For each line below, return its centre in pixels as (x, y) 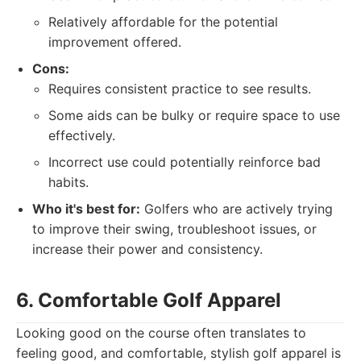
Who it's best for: (86, 209)
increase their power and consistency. (147, 249)
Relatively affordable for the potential (163, 22)
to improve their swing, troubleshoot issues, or (174, 229)
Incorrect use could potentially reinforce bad (185, 162)
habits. (68, 182)
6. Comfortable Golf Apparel (149, 300)
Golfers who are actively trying (237, 209)
